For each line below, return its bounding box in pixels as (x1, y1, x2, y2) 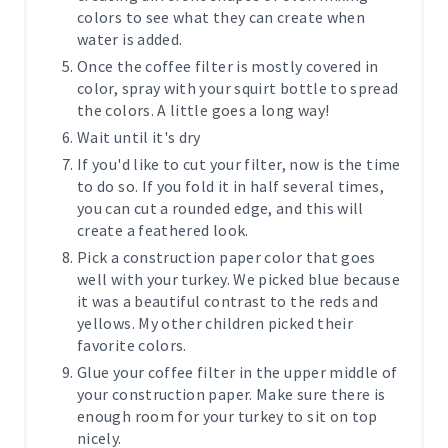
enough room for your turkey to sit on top (77, 405, 378, 426)
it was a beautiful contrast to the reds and (77, 290, 379, 311)
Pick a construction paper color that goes (77, 246, 376, 267)
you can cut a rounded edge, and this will (77, 197, 364, 218)
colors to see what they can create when (77, 6, 366, 27)
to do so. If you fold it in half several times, (77, 175, 384, 196)
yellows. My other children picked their (77, 312, 354, 333)
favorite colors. (77, 334, 187, 355)
